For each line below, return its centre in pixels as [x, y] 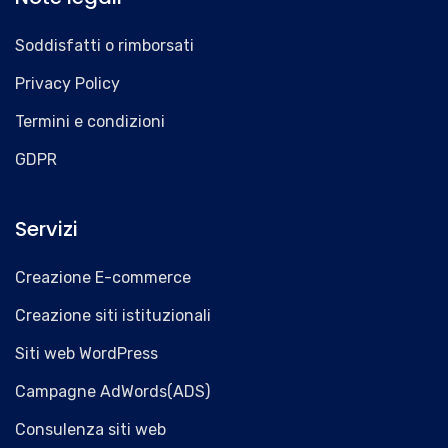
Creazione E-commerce [103, 277]
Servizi [46, 229]
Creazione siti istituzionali [113, 315]
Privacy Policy [67, 83]
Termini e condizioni [90, 121]
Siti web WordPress [86, 353]
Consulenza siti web [90, 429]
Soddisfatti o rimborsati [104, 45]
